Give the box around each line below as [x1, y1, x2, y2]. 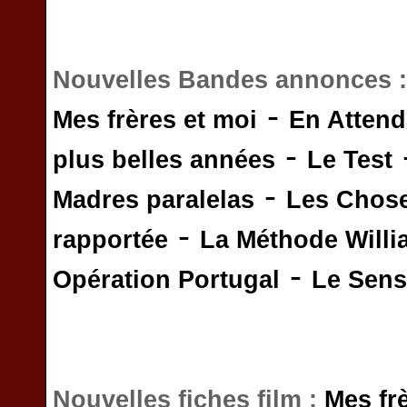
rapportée [53, 226, 168, 253]
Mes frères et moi [53, 106, 257, 134]
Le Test [307, 146, 392, 174]
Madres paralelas [53, 186, 254, 213]
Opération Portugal [53, 266, 280, 293]
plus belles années [53, 146, 275, 174]
